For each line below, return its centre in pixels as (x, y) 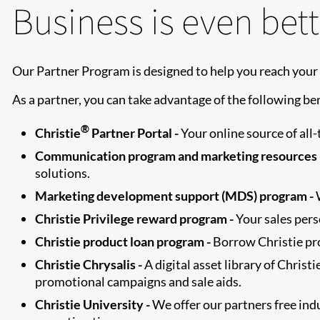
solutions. (62, 173)
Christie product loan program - (123, 241)
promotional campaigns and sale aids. (138, 281)
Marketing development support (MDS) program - (174, 196)
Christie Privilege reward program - (134, 219)
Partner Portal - (135, 133)
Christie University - (92, 304)
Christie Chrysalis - (89, 264)
